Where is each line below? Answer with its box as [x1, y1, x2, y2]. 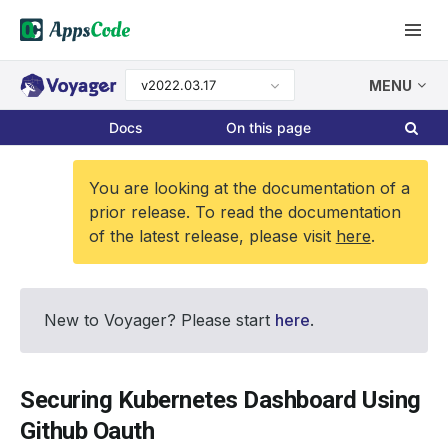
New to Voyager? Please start [44, 310, 275, 330]
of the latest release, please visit [88, 226, 336, 246]
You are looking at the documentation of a [88, 178, 410, 198]
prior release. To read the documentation [88, 202, 401, 222]
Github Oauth [20, 417, 154, 445]
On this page [226, 119, 312, 136]
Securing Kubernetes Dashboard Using [20, 386, 421, 414]
